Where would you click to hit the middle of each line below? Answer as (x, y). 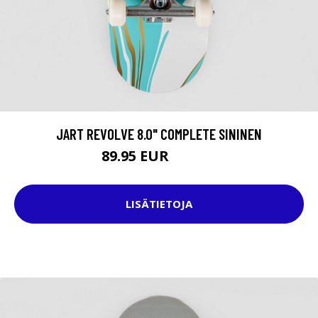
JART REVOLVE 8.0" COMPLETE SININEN (159, 133)
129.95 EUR (194, 158)
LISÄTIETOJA (159, 204)
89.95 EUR (137, 155)
